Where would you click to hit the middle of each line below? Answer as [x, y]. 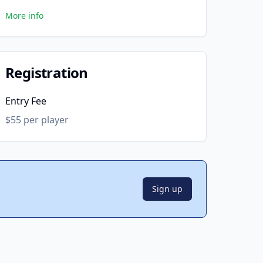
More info [24, 16]
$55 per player [37, 120]
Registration [47, 73]
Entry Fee [26, 101]
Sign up [167, 189]
